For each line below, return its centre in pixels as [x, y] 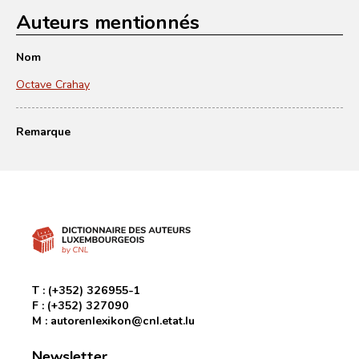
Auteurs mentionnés [108, 21]
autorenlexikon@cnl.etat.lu [123, 320]
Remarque [43, 131]
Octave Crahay [53, 84]
